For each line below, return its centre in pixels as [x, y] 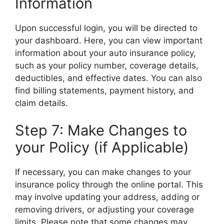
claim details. [41, 103]
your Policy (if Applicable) [102, 147]
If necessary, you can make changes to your [103, 172]
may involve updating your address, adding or [107, 197]
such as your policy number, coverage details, [107, 65]
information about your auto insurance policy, [105, 53]
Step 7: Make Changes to [101, 130]
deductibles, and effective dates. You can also [108, 78]
